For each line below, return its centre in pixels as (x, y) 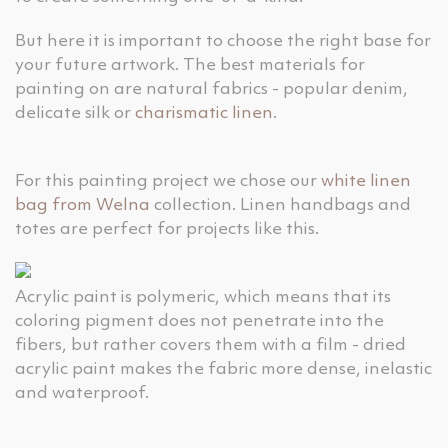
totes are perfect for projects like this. (167, 229)
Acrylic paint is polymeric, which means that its (203, 297)
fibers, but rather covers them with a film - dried (210, 345)
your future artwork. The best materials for (190, 65)
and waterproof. (82, 393)
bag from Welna (82, 205)
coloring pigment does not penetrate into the (199, 321)
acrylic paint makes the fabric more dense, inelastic (223, 369)
